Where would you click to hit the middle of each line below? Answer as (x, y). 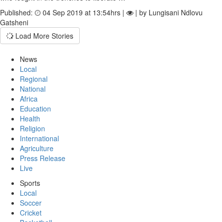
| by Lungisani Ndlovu (168, 12)
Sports (30, 183)
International (39, 138)
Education (35, 109)
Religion (32, 128)
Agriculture (37, 148)
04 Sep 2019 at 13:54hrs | (83, 12)
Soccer (31, 203)
